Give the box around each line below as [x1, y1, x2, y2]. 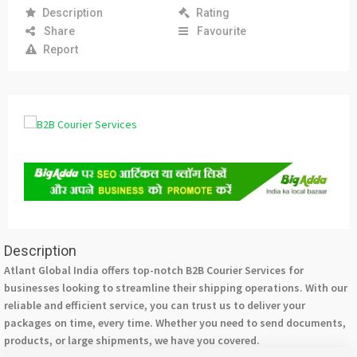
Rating [196, 6, 229, 19]
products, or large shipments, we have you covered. [4, 333, 260, 348]
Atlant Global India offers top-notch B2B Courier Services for [4, 263, 304, 278]
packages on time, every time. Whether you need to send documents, [4, 316, 346, 331]
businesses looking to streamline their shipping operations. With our [4, 280, 347, 296]
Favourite [197, 25, 246, 37]
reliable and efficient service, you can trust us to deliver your [4, 298, 305, 313]
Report [43, 43, 78, 56]
